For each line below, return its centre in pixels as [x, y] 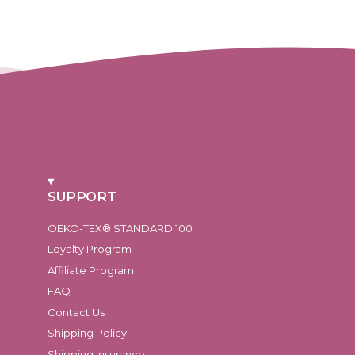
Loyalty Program [90, 249]
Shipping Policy [87, 333]
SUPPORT [82, 196]
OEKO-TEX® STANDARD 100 [120, 228]
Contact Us [76, 312]
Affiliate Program [91, 270]
